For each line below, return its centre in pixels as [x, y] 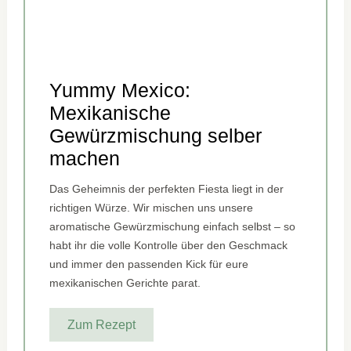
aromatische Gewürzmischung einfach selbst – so [173, 227]
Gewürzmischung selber [156, 136]
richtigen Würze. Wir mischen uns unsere [152, 208]
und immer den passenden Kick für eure [149, 264]
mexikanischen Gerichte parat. [125, 283]
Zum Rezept [102, 324]
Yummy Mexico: [120, 90]
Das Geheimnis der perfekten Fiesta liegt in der [167, 189]
